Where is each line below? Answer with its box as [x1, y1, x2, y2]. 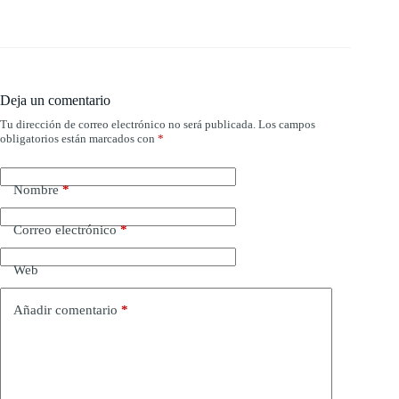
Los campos [258, 118, 315, 132]
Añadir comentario [13, 302, 118, 317]
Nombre [13, 182, 59, 197]
